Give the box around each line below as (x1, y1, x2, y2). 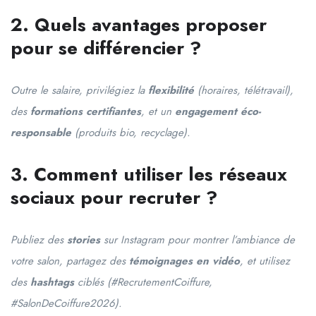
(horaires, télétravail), (194, 82, 293, 98)
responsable (11, 124, 71, 140)
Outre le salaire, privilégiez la (11, 82, 148, 98)
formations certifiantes (30, 103, 141, 119)
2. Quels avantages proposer (11, 11, 267, 38)
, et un (141, 103, 175, 119)
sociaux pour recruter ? (11, 183, 217, 211)
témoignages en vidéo (129, 253, 240, 269)
